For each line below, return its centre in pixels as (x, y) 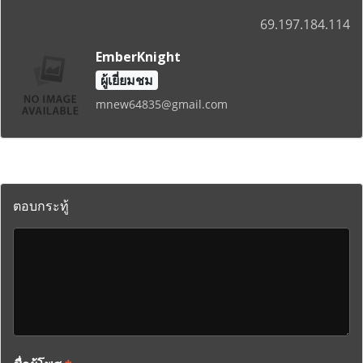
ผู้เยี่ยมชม (126, 80)
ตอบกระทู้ (41, 205)
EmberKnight (138, 57)
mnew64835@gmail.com (161, 104)
